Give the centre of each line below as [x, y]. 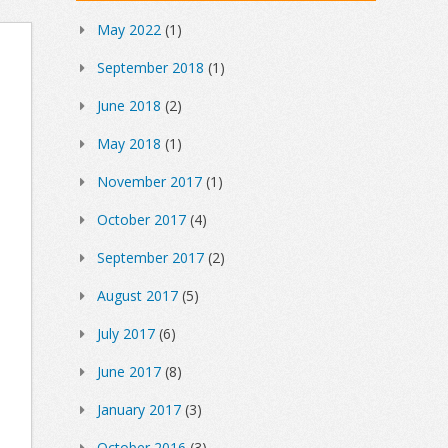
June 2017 [129, 372]
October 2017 [141, 220]
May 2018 [129, 144]
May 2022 [129, 30]
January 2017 [139, 410]
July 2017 [126, 334]
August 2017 [137, 296]
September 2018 [150, 68]
